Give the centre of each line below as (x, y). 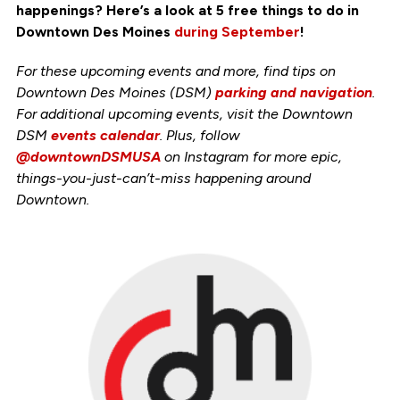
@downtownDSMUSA (88, 156)
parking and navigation (293, 92)
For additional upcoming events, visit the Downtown (184, 113)
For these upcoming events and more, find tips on (175, 71)
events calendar (105, 135)
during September (237, 31)
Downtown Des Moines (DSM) (115, 92)
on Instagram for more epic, (251, 156)
